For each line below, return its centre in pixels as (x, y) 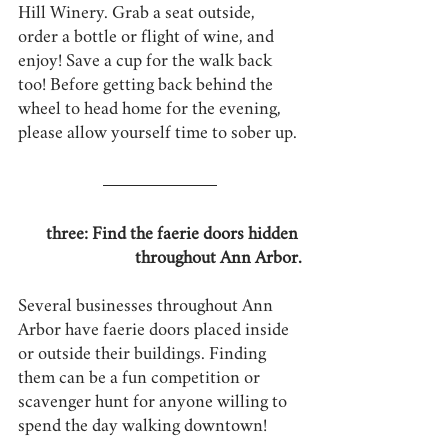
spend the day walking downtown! (142, 427)
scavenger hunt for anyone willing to (154, 403)
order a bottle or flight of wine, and (148, 38)
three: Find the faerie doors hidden (174, 235)
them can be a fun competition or (141, 379)
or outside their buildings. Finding (144, 355)
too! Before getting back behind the (147, 86)
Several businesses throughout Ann (147, 307)
